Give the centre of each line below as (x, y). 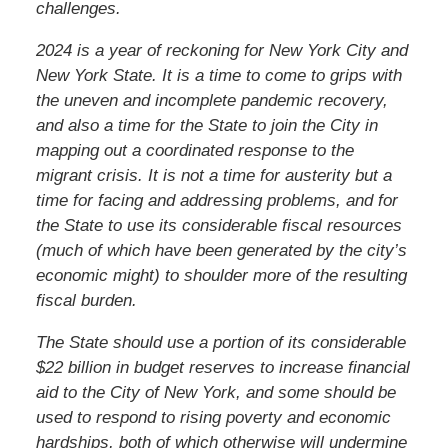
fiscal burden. (86, 300)
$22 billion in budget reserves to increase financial (222, 367)
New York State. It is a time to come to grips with (218, 75)
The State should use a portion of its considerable (220, 342)
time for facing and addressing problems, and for (216, 200)
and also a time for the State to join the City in (206, 125)
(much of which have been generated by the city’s (221, 250)
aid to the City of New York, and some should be (215, 392)
